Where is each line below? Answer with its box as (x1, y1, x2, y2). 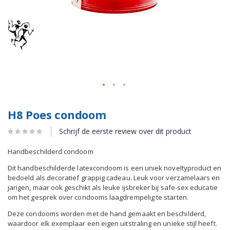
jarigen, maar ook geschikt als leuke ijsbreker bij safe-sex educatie (8, 182, 218, 192)
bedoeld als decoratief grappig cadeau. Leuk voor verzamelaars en (8, 172, 220, 182)
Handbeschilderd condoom (8, 146, 93, 156)
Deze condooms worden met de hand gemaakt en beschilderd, (8, 208, 206, 218)
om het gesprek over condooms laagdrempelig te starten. (8, 192, 188, 202)
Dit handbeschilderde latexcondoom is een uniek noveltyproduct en (8, 163, 222, 172)
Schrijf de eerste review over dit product (59, 126, 191, 136)
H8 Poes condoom (8, 107, 106, 122)
